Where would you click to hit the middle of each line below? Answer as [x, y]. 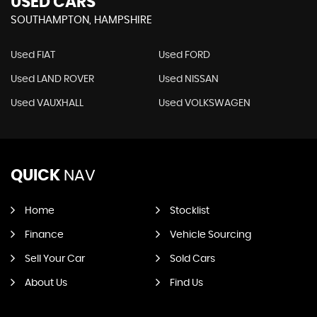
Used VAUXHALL [47, 103]
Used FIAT [33, 55]
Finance [44, 235]
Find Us [186, 283]
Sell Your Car [55, 259]
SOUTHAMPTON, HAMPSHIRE [81, 20]
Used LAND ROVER [52, 79]
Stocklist [189, 211]
